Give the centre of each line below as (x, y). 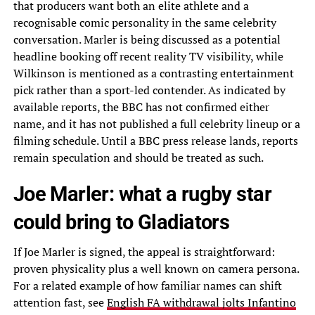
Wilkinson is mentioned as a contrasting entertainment (153, 73)
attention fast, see (60, 302)
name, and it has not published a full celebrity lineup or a (156, 123)
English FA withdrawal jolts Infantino (201, 302)
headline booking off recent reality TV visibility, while (148, 56)
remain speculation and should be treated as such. (138, 157)
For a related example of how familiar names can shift (147, 285)
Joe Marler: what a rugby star (142, 194)
